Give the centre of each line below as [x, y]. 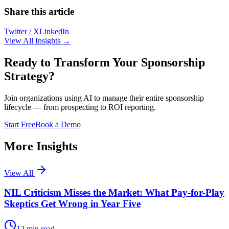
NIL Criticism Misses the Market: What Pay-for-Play [114, 193]
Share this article [39, 12]
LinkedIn [54, 31]
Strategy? [29, 76]
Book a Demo [58, 124]
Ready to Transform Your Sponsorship [105, 62]
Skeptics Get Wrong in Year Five [72, 204]
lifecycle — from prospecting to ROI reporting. [80, 107]
